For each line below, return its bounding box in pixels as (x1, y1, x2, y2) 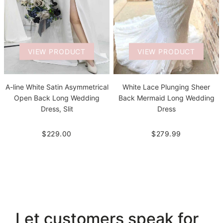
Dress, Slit (40, 104, 73, 113)
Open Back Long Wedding (14, 93, 100, 102)
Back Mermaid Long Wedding (118, 93, 215, 102)
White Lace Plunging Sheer (122, 82, 210, 91)
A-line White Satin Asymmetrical (5, 82, 109, 91)
